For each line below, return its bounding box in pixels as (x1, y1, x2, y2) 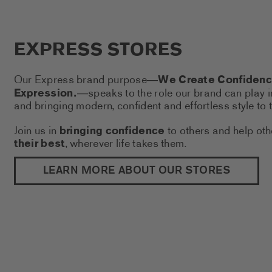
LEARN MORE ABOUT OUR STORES (42, 163, 231, 180)
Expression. (13, 85, 77, 102)
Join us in (13, 123, 59, 140)
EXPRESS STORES (13, 37, 182, 64)
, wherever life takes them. (65, 135, 188, 152)
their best (13, 135, 66, 152)
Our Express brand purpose (13, 72, 147, 89)
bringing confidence (59, 123, 165, 140)
